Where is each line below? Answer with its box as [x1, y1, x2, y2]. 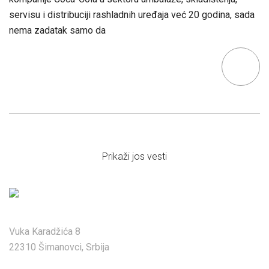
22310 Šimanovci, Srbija [9, 241, 109, 253]
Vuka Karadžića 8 [9, 226, 80, 237]
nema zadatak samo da [9, 25, 106, 36]
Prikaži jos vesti [102, 151, 167, 162]
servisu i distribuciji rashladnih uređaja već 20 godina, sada [9, 9, 255, 20]
